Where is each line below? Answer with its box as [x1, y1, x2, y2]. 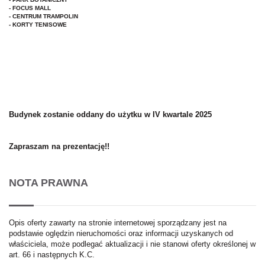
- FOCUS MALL [9, 5, 51, 12]
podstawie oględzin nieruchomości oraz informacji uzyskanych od [9, 228, 233, 238]
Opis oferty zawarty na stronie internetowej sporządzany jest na [9, 218, 227, 227]
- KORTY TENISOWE [9, 21, 67, 28]
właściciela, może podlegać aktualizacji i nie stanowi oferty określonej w [9, 239, 256, 248]
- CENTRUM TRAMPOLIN [9, 13, 78, 20]
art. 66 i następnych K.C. [9, 250, 95, 259]
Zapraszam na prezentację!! [9, 142, 109, 151]
